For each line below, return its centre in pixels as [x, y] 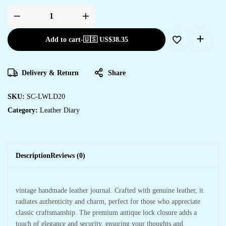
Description [33, 155]
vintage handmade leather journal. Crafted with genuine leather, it [109, 190]
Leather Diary [60, 110]
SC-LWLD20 [46, 96]
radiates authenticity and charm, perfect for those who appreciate [108, 201]
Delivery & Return [50, 73]
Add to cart [63, 39]
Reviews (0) [68, 155]
